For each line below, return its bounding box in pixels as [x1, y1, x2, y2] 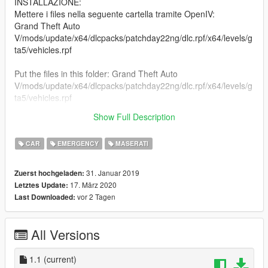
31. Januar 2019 [84, 167, 139, 178]
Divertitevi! [14, 115, 54, 127]
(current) [44, 252, 77, 265]
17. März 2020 [68, 179, 117, 190]
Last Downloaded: [14, 191, 75, 202]
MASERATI [114, 138, 149, 148]
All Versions [31, 224, 100, 243]
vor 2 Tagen [75, 191, 115, 202]
